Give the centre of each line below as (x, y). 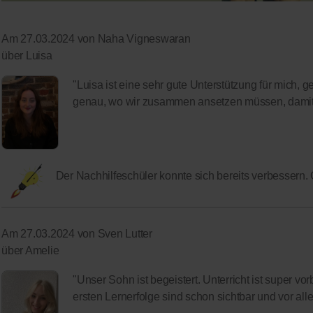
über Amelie (30, 251)
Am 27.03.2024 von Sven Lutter (77, 234)
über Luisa (27, 56)
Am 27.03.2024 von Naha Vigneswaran (96, 39)
